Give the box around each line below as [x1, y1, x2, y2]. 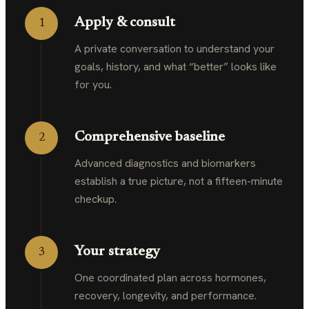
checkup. [74, 192, 117, 206]
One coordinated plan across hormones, [74, 270, 266, 285]
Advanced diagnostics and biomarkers [74, 156, 256, 170]
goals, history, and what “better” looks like [74, 59, 277, 74]
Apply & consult [74, 16, 175, 30]
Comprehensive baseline [74, 130, 225, 145]
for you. [74, 77, 112, 92]
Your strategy [74, 245, 160, 259]
